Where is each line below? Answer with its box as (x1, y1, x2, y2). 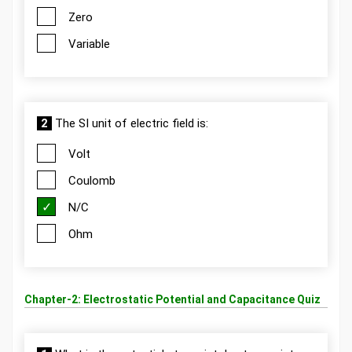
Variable (68, 37, 110, 51)
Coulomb (68, 174, 115, 188)
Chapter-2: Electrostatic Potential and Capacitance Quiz (24, 293, 321, 306)
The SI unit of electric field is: (52, 116, 208, 130)
